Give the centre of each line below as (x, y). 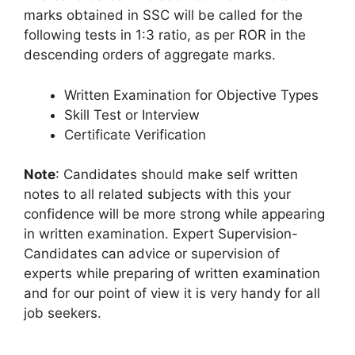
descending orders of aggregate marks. (150, 55)
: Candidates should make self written (177, 175)
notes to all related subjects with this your (157, 195)
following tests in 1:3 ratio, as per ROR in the (165, 35)
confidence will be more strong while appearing (174, 214)
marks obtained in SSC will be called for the (163, 15)
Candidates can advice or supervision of (152, 254)
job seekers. (63, 313)
